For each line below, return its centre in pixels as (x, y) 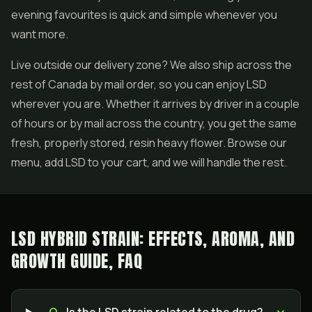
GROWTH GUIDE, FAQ (77, 261)
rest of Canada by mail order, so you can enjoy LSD (139, 84)
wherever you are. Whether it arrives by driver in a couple (155, 104)
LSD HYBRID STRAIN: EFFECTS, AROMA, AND (153, 239)
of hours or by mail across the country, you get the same (154, 123)
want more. (40, 34)
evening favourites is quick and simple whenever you (144, 15)
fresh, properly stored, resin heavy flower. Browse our (149, 143)
